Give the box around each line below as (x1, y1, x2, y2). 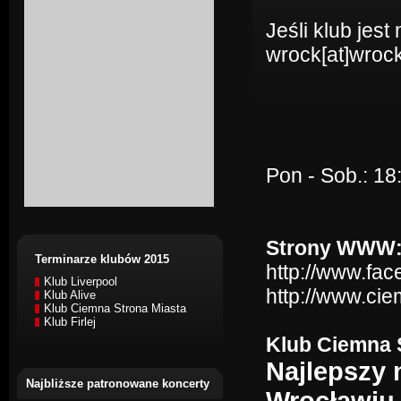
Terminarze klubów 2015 (35, 252, 169, 266)
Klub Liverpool (44, 275, 117, 288)
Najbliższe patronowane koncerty (26, 377, 209, 390)
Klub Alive (44, 288, 96, 302)
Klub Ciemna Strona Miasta (44, 302, 186, 315)
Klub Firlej (44, 315, 96, 328)
